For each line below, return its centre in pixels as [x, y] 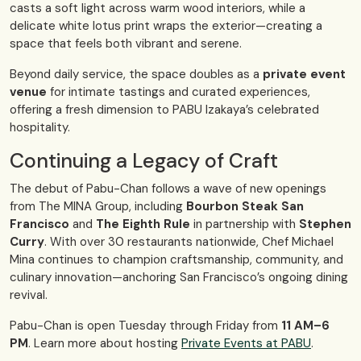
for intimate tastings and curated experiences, [178, 92]
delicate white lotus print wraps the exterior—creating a [166, 26]
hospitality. [40, 128]
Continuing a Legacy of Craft [144, 161]
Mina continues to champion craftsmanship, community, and [176, 260]
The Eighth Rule [143, 224]
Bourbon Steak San [245, 207]
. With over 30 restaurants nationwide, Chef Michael [189, 242]
